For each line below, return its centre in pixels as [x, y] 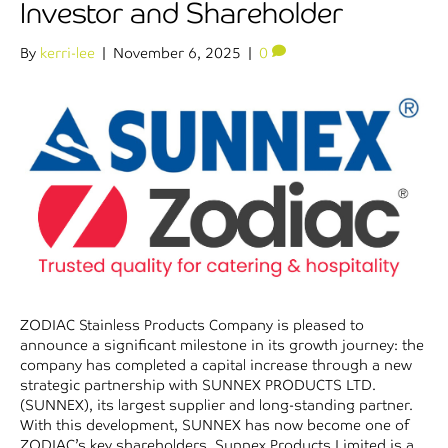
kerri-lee [67, 52]
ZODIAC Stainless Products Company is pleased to [192, 325]
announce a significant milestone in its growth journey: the [222, 345]
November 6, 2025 [177, 52]
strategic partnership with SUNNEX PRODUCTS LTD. [198, 385]
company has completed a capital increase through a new [216, 365]
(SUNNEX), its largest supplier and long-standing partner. [216, 405]
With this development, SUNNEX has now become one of [214, 425]
